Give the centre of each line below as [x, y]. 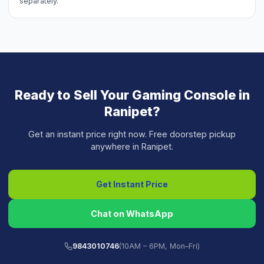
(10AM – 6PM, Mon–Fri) [160, 246]
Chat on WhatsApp [132, 213]
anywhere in [116, 147]
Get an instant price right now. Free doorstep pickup [132, 134]
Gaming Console [184, 95]
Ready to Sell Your [73, 95]
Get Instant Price [132, 184]
